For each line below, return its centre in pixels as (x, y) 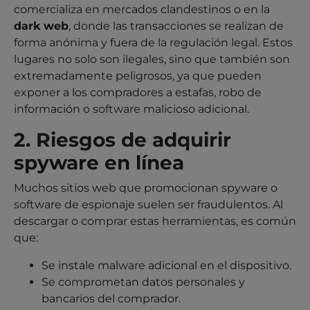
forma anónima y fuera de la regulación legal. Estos (153, 42)
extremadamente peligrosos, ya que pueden (138, 75)
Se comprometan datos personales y (143, 282)
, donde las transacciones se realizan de (176, 26)
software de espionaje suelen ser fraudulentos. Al (148, 204)
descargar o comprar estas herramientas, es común (155, 221)
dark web (41, 26)
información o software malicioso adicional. (131, 109)
